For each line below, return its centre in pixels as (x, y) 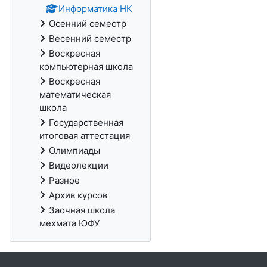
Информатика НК (95, 9)
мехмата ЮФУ (69, 223)
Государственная (86, 122)
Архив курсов (78, 195)
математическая (75, 94)
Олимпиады (74, 150)
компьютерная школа (86, 66)
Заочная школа (82, 210)
